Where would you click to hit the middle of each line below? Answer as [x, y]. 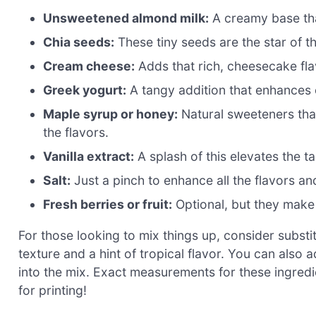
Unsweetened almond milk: [126, 18]
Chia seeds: [79, 42]
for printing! [53, 290]
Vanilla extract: [89, 156]
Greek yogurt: [85, 90]
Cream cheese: [89, 66]
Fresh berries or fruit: [108, 204]
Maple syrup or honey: [111, 114]
